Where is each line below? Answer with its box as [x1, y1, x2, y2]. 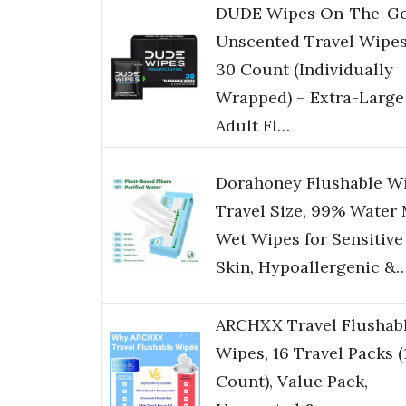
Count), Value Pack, [216, 371, 368, 392]
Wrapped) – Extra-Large [216, 87, 404, 109]
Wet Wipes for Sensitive [216, 228, 403, 250]
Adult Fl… [216, 115, 290, 137]
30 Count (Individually [216, 59, 393, 81]
